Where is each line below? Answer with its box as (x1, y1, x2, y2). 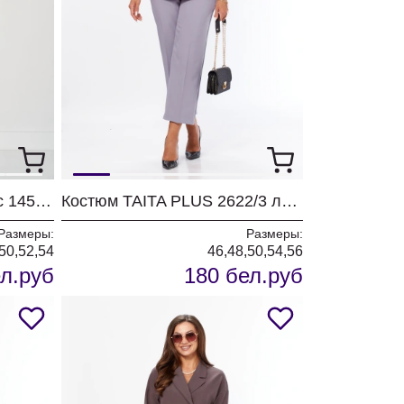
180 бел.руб (184, 263, 303, 288)
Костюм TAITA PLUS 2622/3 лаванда (281, 192, 298, 210)
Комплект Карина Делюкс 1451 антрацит (35, 192, 51, 210)
